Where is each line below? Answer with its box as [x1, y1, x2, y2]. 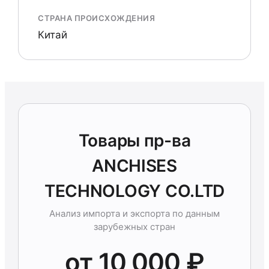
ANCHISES [92, 156, 177, 176]
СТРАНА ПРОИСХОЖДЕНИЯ [38, 13, 156, 23]
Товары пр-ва [78, 130, 191, 151]
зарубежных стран [94, 221, 175, 232]
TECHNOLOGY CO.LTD [44, 181, 225, 201]
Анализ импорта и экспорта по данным [49, 208, 220, 219]
